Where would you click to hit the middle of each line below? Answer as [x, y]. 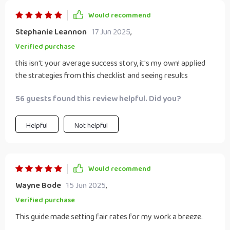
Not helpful [91, 126]
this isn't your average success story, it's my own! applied [110, 63]
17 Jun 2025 [111, 32]
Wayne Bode [38, 186]
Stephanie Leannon [51, 32]
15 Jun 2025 [86, 186]
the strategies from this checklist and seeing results [102, 76]
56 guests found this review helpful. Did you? [98, 99]
